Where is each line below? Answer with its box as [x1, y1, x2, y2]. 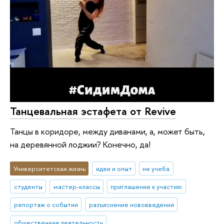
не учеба [142, 164, 170, 173]
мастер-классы [53, 182, 100, 191]
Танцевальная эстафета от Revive [10, 103, 176, 119]
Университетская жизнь [13, 164, 85, 173]
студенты [13, 182, 42, 191]
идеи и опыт [95, 164, 132, 173]
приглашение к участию [110, 182, 182, 191]
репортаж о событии [13, 199, 78, 209]
